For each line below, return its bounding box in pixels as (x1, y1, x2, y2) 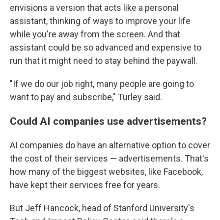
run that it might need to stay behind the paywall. (10, 55, 197, 66)
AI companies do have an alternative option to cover (10, 139, 210, 150)
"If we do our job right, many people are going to (10, 78, 194, 89)
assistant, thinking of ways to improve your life (10, 15, 191, 26)
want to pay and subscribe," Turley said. (10, 91, 162, 102)
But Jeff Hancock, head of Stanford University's (10, 202, 194, 213)
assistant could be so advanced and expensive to (10, 42, 201, 53)
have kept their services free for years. (10, 179, 160, 190)
